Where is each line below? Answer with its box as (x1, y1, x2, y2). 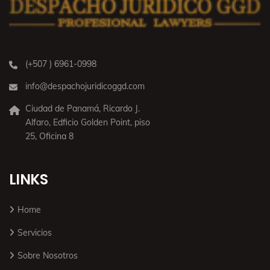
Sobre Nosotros (17, 250, 78, 262)
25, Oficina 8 (25, 131, 74, 142)
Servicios (17, 227, 52, 239)
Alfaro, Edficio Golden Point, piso (25, 117, 150, 128)
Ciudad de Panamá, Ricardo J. (25, 103, 140, 115)
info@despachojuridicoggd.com (25, 81, 145, 92)
